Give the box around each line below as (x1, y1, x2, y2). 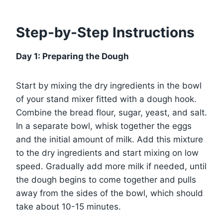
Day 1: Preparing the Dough (16, 51, 129, 62)
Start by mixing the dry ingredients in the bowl (16, 81, 202, 91)
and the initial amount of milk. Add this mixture (16, 134, 203, 145)
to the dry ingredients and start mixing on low (16, 148, 199, 158)
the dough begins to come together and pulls (16, 175, 196, 185)
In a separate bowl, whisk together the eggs (16, 121, 192, 131)
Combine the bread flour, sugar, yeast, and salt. (16, 108, 207, 118)
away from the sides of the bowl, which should (16, 188, 203, 199)
